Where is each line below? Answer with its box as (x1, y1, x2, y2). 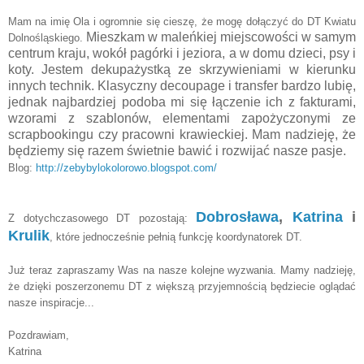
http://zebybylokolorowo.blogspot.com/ (36, 161, 217, 174)
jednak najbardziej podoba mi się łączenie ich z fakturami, (8, 94, 356, 109)
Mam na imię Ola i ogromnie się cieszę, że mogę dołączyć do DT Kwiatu (8, 15, 356, 28)
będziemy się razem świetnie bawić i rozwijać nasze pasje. (8, 143, 346, 158)
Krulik (8, 227, 50, 244)
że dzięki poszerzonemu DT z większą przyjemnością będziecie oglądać (8, 279, 356, 292)
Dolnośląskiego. (8, 31, 83, 44)
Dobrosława (196, 208, 279, 225)
